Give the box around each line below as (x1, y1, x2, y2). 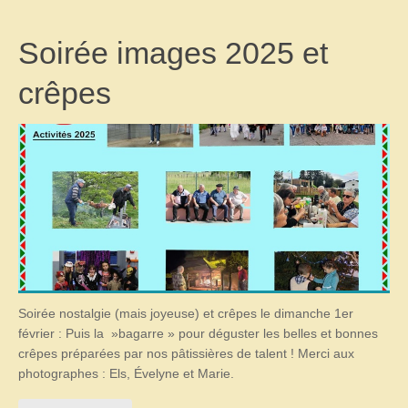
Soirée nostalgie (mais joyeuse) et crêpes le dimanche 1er (18, 306, 353, 321)
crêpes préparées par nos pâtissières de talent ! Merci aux (18, 346, 354, 361)
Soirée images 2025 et (18, 35, 328, 70)
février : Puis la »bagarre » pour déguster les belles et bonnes (18, 326, 378, 341)
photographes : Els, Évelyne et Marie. (18, 366, 234, 381)
